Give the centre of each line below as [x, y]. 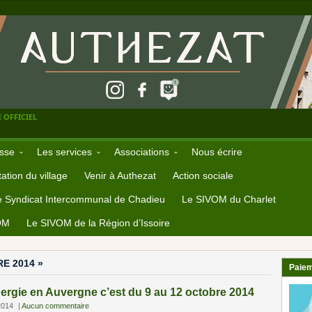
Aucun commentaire [55, 306]
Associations [142, 152]
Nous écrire [217, 152]
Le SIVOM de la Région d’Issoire [98, 223]
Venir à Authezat [120, 175]
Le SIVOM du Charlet [229, 199]
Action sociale [203, 175]
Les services [64, 152]
